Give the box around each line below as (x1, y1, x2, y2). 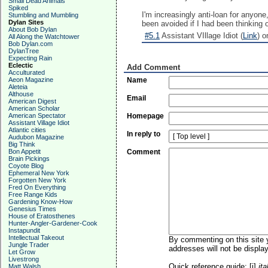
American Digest (8, 98, 56, 105)
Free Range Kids (8, 191, 57, 198)
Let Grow (8, 248, 35, 255)
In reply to (127, 130, 160, 138)
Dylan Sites (8, 19, 44, 26)
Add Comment (127, 63, 180, 72)
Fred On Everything (8, 184, 66, 191)
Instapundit (8, 227, 40, 234)
